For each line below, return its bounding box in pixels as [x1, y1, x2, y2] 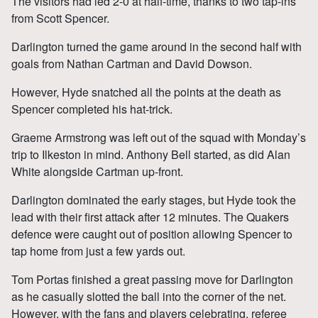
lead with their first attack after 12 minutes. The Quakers [11, 208, 289, 225]
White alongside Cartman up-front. [11, 163, 183, 180]
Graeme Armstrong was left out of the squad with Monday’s [11, 128, 306, 146]
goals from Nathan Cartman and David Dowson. [11, 55, 252, 72]
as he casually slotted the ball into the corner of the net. [11, 287, 286, 305]
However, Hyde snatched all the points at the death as [11, 83, 281, 100]
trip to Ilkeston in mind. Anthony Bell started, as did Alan [11, 146, 290, 163]
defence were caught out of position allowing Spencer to [11, 225, 292, 242]
